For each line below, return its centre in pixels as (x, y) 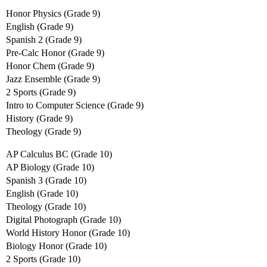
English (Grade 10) (42, 194)
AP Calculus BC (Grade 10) (59, 154)
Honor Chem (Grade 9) (50, 66)
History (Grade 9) (39, 119)
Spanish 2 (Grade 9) (44, 40)
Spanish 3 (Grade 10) (46, 181)
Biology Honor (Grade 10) (56, 246)
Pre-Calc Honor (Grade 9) (55, 53)
